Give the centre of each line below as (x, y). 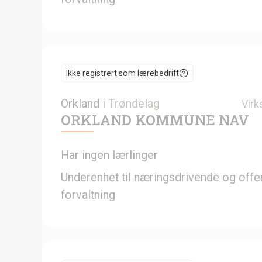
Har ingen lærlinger (109, 155)
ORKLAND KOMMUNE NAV (155, 120)
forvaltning (88, 194)
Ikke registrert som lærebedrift (123, 73)
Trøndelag (134, 103)
